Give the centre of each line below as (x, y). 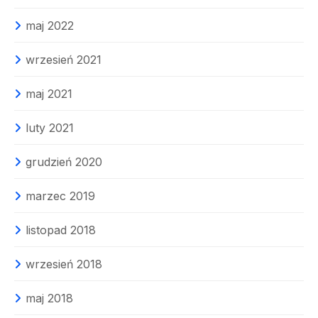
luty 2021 (50, 128)
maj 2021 (49, 94)
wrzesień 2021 (64, 60)
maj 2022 (50, 26)
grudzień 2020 (64, 162)
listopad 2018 (61, 230)
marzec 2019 (60, 196)
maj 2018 (49, 298)
